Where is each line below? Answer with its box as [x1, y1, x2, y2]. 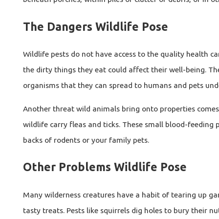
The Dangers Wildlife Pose [22, 20, 168, 33]
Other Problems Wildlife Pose [22, 160, 187, 174]
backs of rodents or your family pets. [22, 135, 149, 144]
